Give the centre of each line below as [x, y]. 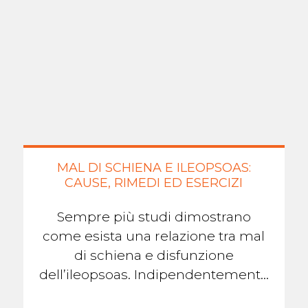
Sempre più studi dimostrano [154, 217]
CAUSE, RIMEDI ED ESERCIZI [154, 183]
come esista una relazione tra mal [154, 236]
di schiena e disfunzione [154, 255]
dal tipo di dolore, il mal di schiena [154, 294]
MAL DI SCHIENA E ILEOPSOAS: [154, 167]
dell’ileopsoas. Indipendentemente [154, 274]
